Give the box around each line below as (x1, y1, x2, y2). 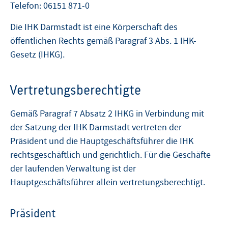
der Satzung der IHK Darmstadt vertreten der (10, 121, 182, 133)
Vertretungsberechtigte (9, 81, 141, 98)
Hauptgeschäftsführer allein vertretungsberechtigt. (10, 176, 205, 188)
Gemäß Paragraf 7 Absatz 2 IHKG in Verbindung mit (10, 107, 204, 120)
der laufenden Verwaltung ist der (10, 162, 136, 175)
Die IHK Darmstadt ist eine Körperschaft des (10, 21, 178, 33)
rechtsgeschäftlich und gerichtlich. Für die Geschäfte (10, 149, 211, 161)
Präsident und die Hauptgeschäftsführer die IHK (10, 135, 193, 147)
